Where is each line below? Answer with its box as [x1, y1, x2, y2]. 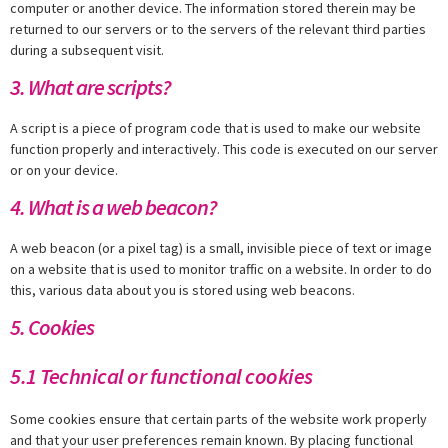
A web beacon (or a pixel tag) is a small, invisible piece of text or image [10, 238, 432, 257]
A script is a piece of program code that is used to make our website [10, 118, 421, 137]
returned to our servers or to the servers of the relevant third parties [10, 19, 426, 38]
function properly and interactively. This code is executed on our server [10, 139, 438, 158]
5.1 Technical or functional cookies [10, 361, 313, 390]
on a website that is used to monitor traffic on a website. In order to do [10, 259, 432, 278]
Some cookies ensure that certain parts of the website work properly [10, 409, 427, 428]
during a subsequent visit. [10, 40, 164, 59]
